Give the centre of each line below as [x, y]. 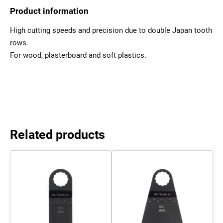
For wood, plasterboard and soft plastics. [78, 56]
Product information [49, 11]
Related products [57, 134]
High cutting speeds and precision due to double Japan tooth [111, 31]
